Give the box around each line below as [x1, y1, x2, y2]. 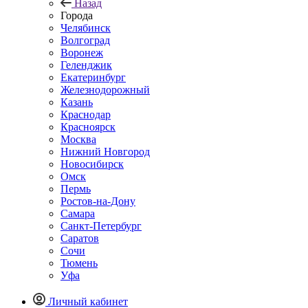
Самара [60, 208, 95, 219]
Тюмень [60, 257, 98, 269]
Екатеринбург [60, 71, 126, 83]
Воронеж [60, 47, 103, 58]
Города [60, 10, 93, 21]
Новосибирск [60, 158, 124, 170]
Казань [60, 96, 93, 108]
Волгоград [60, 34, 110, 46]
